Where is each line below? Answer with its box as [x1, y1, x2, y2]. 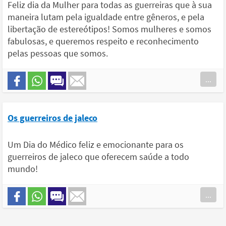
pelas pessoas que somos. [8, 47, 108, 60]
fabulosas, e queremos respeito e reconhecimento [8, 35, 199, 47]
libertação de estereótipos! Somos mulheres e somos [8, 23, 211, 35]
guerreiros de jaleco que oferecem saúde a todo [8, 151, 189, 163]
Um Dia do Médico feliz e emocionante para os [8, 139, 184, 151]
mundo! [8, 163, 38, 175]
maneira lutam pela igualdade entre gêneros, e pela [8, 11, 204, 23]
